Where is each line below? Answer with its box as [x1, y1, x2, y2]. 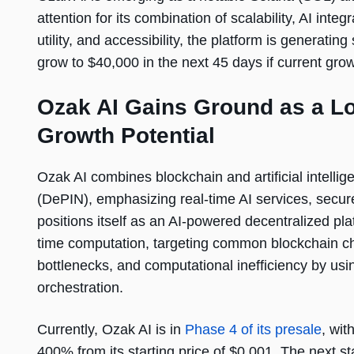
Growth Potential [37, 123, 215, 149]
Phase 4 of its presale [185, 322, 322, 338]
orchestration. [37, 280, 123, 296]
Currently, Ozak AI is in [37, 322, 185, 338]
